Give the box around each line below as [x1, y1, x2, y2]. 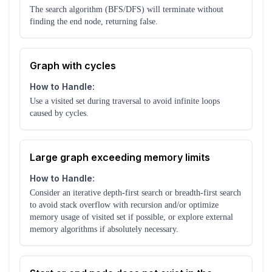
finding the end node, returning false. [30, 17, 158, 27]
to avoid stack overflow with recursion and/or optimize [30, 200, 219, 210]
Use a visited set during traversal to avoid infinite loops [30, 97, 220, 106]
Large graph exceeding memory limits [30, 151, 210, 164]
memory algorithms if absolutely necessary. [30, 225, 178, 234]
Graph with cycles [30, 59, 116, 72]
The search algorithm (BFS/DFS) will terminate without [30, 5, 223, 15]
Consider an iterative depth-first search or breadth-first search [30, 188, 241, 198]
